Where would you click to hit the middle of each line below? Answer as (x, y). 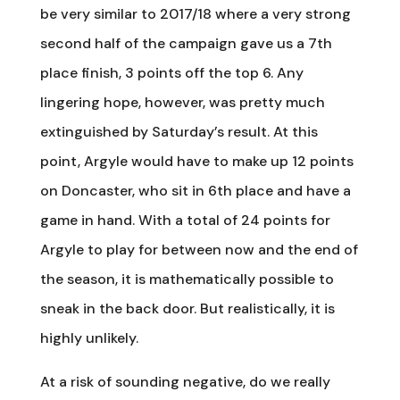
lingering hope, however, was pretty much (182, 102)
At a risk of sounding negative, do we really (185, 381)
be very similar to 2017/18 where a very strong (195, 13)
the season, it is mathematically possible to (187, 279)
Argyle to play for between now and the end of (199, 249)
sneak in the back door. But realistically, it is (187, 308)
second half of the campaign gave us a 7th (186, 43)
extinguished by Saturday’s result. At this (179, 131)
